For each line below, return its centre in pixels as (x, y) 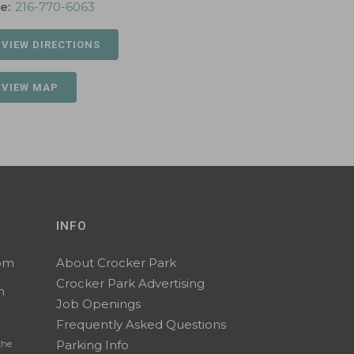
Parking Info (92, 345)
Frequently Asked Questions (141, 324)
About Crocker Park (116, 263)
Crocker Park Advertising (130, 283)
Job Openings (98, 304)
